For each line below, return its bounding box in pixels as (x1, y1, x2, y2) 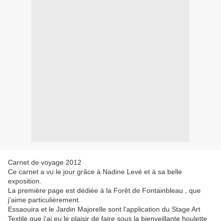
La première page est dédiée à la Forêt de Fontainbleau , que (8, 186, 201, 195)
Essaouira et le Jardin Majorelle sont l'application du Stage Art (8, 205, 200, 214)
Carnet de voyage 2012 (8, 158, 81, 167)
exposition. (8, 177, 41, 185)
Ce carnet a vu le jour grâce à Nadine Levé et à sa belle (8, 168, 182, 176)
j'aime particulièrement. (8, 196, 80, 204)
